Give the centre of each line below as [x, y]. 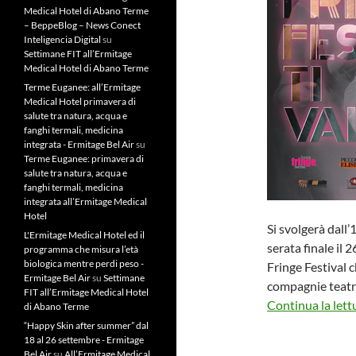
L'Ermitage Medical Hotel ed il [84, 235]
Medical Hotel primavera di [80, 101]
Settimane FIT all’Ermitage [78, 54]
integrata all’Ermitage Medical [85, 201]
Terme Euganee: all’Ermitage [82, 87]
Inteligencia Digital [62, 39]
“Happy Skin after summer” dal [86, 325]
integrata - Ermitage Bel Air [79, 144]
